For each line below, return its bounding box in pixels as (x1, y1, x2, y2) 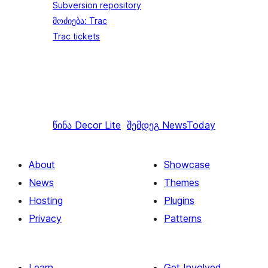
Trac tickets (53, 31, 100, 41)
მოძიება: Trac (53, 16, 107, 26)
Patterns (164, 212, 202, 224)
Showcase (164, 159, 210, 170)
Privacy (29, 212, 62, 224)
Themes (164, 176, 199, 188)
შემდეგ (127, 119, 159, 131)
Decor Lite (75, 119, 121, 131)
